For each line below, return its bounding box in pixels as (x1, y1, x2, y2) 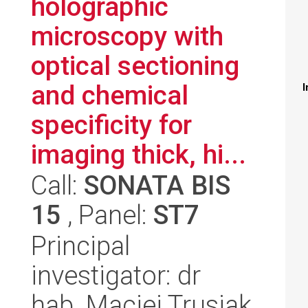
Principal (31, 230, 130, 261)
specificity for (31, 109, 192, 140)
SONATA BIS (84, 170, 230, 201)
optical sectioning (31, 50, 239, 81)
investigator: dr (31, 260, 201, 291)
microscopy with (31, 21, 223, 52)
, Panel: (61, 199, 153, 230)
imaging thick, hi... (31, 139, 246, 170)
